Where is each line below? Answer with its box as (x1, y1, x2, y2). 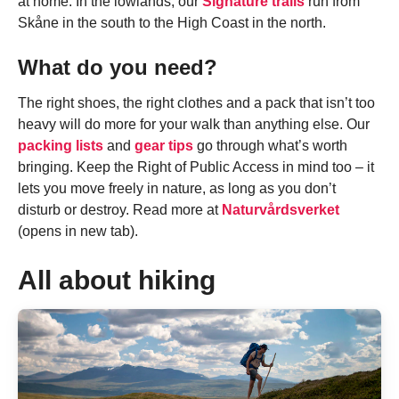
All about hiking (18, 265, 216, 296)
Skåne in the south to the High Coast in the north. (18, 15, 326, 31)
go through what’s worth (193, 138, 347, 154)
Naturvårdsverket (222, 202, 339, 218)
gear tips (134, 138, 193, 154)
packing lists (18, 138, 103, 154)
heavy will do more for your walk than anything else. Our (18, 117, 370, 133)
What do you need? (18, 55, 217, 80)
